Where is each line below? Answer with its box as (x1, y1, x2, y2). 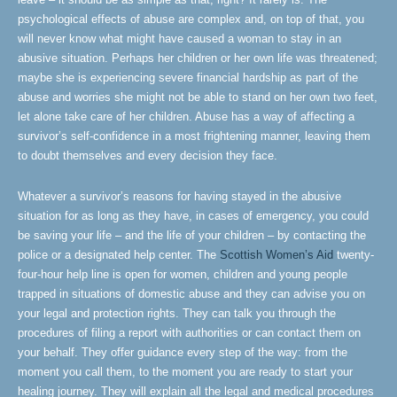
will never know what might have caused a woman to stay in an (18, 32, 341, 45)
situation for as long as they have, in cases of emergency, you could (18, 209, 369, 222)
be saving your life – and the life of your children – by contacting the (18, 229, 366, 242)
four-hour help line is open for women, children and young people (18, 268, 347, 281)
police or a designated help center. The (18, 248, 220, 261)
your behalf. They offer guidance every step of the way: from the (18, 346, 347, 359)
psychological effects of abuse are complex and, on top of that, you (18, 12, 364, 26)
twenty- (333, 248, 374, 261)
